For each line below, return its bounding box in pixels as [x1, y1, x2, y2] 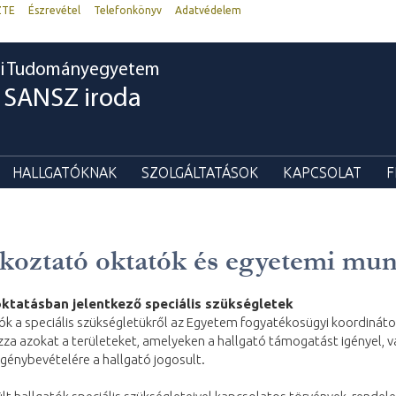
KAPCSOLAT [283, 164, 362, 180]
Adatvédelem [175, 4, 241, 16]
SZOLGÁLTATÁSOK [141, 164, 258, 180]
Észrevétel [28, 4, 80, 16]
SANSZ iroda [4, 86, 141, 113]
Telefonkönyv [94, 4, 162, 16]
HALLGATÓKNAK [12, 164, 117, 180]
